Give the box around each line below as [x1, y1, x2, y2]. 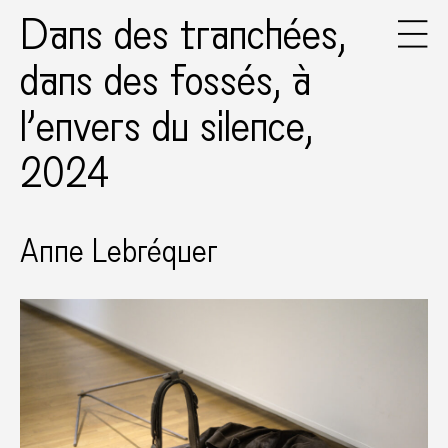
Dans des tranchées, [20, 11, 346, 59]
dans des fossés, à [20, 57, 312, 105]
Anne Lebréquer [20, 234, 218, 270]
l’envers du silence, [20, 103, 313, 151]
